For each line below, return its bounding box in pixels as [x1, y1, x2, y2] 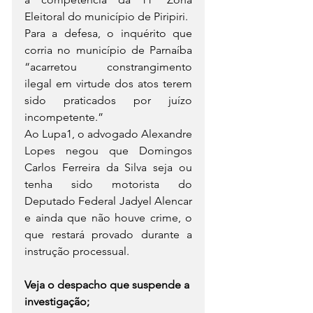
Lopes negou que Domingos [24, 143, 192, 157]
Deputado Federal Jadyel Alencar [24, 194, 192, 208]
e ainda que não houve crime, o [24, 210, 192, 224]
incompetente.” [24, 110, 103, 124]
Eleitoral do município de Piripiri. [24, 9, 188, 23]
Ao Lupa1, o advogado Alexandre [24, 126, 192, 140]
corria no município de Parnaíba [24, 43, 192, 57]
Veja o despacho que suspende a [24, 277, 192, 291]
